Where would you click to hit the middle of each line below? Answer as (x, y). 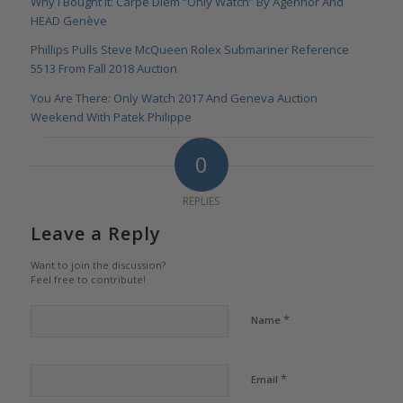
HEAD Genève (68, 21)
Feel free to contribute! (88, 279)
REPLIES (201, 201)
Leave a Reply (95, 233)
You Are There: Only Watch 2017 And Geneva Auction (174, 98)
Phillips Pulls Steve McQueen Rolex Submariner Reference (189, 50)
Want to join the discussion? (98, 264)
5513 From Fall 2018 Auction (103, 69)
